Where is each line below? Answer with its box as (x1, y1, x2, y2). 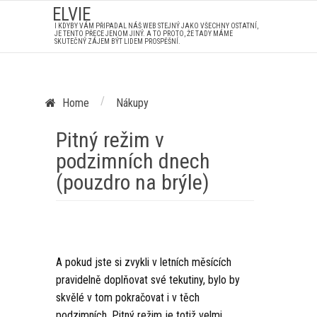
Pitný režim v (56, 127, 164, 152)
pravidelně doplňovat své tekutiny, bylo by (56, 273, 240, 287)
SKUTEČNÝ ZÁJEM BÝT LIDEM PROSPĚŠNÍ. (54, 38, 180, 45)
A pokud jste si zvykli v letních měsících (56, 255, 231, 270)
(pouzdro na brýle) (56, 169, 209, 195)
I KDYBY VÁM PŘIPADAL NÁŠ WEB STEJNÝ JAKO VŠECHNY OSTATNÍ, (54, 22, 258, 30)
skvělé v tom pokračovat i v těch (56, 291, 200, 305)
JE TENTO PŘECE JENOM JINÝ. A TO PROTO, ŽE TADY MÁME (54, 30, 233, 38)
